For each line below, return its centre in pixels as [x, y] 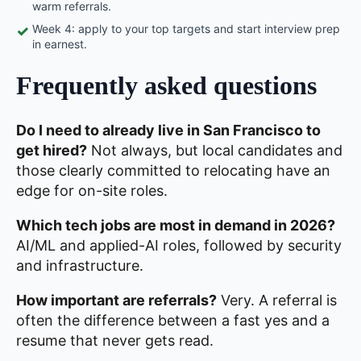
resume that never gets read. [115, 340]
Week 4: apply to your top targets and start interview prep [186, 28]
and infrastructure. [80, 265]
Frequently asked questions [166, 86]
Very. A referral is [277, 300]
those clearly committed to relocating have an [173, 170]
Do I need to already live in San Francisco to [168, 130]
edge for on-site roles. [92, 190]
